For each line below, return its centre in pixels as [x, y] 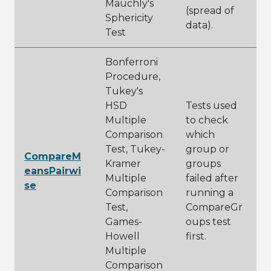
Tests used [211, 106]
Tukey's [124, 91]
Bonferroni [132, 62]
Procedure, [133, 77]
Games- [124, 222]
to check [207, 120]
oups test [208, 222]
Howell [122, 236]
